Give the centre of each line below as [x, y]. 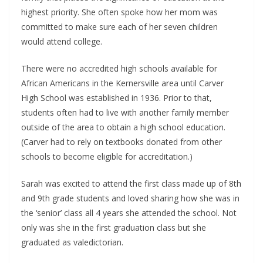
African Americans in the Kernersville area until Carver [122, 83]
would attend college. [62, 41]
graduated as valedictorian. [72, 242]
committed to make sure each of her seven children [119, 26]
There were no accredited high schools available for [119, 68]
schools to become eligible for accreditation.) [107, 156]
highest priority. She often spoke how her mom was [119, 12]
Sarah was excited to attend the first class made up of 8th [131, 183]
